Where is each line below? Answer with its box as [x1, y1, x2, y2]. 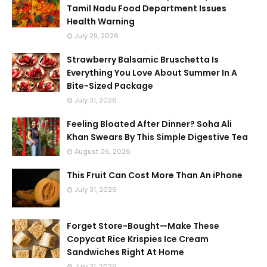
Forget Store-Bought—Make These [67, 220, 219, 232]
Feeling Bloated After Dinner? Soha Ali [67, 118, 232, 130]
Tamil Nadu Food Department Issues [67, 2, 226, 14]
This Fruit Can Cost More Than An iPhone [67, 169, 243, 181]
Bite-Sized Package [67, 80, 153, 92]
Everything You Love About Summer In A [67, 67, 237, 79]
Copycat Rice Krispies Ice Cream [67, 233, 209, 245]
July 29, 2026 [74, 31, 119, 41]
